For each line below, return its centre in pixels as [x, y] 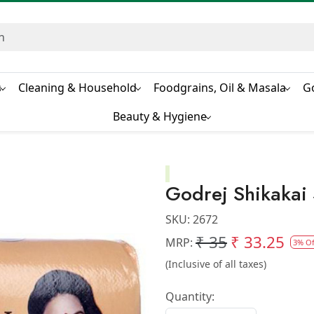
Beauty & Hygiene [160, 117]
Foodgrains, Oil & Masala [220, 87]
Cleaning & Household [77, 87]
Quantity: [190, 297]
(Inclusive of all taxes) [216, 264]
